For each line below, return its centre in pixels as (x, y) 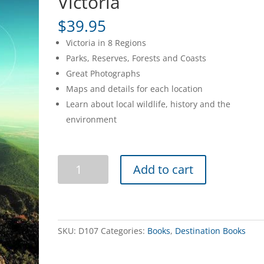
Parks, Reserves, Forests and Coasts (136, 58)
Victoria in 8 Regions (106, 43)
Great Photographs (103, 73)
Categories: (123, 231)
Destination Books (211, 231)
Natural (72, 175)
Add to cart (164, 169)
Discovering (80, 161)
